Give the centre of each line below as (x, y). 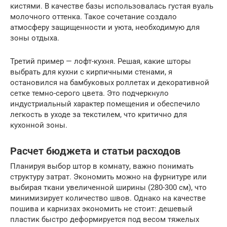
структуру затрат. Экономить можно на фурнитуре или (108, 177)
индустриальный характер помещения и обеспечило (105, 104)
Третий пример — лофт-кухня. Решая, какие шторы (101, 62)
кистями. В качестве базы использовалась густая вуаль (112, 6)
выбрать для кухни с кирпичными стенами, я (91, 72)
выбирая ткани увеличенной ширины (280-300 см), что (108, 188)
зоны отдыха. (35, 38)
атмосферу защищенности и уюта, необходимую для (105, 28)
